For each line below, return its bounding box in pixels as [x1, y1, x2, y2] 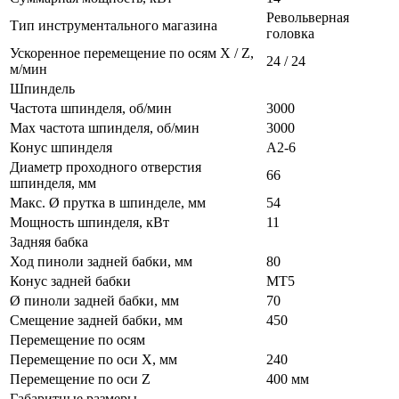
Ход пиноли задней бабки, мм [10, 254, 192, 270]
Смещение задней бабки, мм [10, 313, 183, 329]
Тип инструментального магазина [10, 18, 217, 34]
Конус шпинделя [10, 140, 112, 156]
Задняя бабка [10, 234, 88, 250]
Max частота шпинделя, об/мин [10, 120, 199, 136]
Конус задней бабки [10, 273, 131, 289]
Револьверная [266, 10, 349, 26]
